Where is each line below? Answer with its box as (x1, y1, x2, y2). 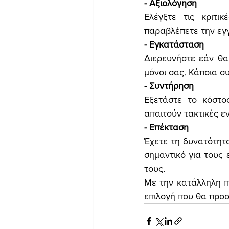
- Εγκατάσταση (144, 39, 204, 50)
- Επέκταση (144, 122, 189, 132)
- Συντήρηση (144, 81, 194, 91)
